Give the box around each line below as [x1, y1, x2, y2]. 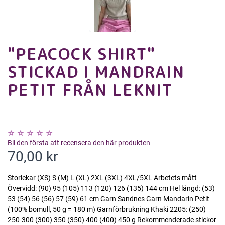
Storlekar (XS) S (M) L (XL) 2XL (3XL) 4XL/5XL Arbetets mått [8, 174, 197, 182]
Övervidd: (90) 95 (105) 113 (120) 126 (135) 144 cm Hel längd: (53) [8, 184, 215, 193]
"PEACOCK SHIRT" [8, 43, 156, 65]
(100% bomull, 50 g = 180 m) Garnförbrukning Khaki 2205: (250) [8, 205, 206, 214]
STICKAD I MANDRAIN [8, 61, 185, 83]
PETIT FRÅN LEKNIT [8, 79, 173, 101]
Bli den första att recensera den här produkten [8, 139, 150, 147]
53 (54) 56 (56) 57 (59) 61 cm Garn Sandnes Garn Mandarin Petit [8, 195, 209, 203]
